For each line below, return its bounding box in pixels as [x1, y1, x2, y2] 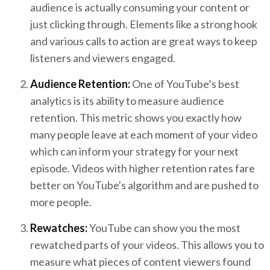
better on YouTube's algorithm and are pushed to [30, 178, 259, 192]
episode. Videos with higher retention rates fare [30, 162, 255, 175]
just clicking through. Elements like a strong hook [30, 17, 257, 31]
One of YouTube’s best [130, 77, 239, 91]
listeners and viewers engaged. [30, 51, 177, 65]
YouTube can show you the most [87, 221, 240, 235]
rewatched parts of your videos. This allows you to [30, 238, 264, 252]
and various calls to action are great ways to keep [30, 34, 257, 48]
